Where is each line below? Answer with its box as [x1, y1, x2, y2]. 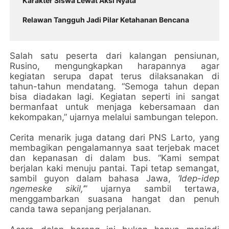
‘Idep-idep [177, 173, 219, 184]
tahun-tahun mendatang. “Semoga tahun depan [10, 81, 219, 91]
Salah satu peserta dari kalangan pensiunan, [10, 51, 219, 61]
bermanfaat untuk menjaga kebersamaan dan [10, 102, 219, 112]
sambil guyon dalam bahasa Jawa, [10, 173, 178, 184]
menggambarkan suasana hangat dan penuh [10, 194, 219, 204]
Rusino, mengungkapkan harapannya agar [10, 61, 219, 71]
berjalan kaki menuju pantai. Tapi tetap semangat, [10, 163, 219, 173]
